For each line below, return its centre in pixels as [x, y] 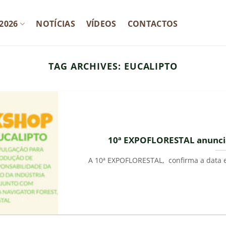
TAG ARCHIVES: [86, 66]
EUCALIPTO [151, 66]
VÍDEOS [101, 24]
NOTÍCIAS [55, 24]
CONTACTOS [153, 24]
